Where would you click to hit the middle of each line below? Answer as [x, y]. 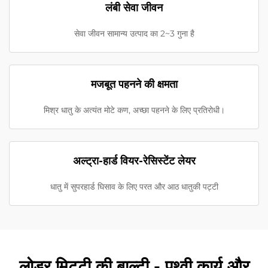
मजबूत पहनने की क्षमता [134, 85]
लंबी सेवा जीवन [134, 8]
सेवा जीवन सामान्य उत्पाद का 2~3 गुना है [134, 34]
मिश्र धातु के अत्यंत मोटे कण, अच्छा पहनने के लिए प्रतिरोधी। [134, 110]
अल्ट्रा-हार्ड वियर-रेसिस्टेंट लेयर [134, 161]
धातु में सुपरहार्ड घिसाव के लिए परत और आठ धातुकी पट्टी [134, 187]
